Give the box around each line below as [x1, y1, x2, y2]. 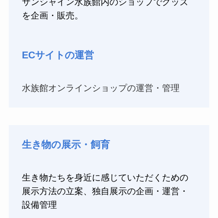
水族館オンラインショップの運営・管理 [21, 83, 180, 93]
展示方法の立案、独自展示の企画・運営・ [21, 186, 188, 196]
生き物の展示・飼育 [21, 139, 110, 150]
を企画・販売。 [21, 11, 83, 21]
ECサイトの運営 [21, 50, 94, 61]
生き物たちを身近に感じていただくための [21, 172, 188, 182]
